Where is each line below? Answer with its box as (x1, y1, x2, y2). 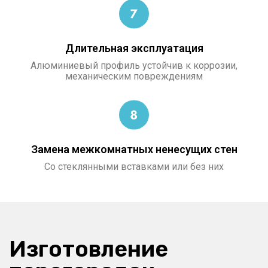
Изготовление (9, 235, 168, 262)
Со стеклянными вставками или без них (44, 160, 224, 172)
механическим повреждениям (65, 70, 203, 82)
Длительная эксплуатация (65, 41, 203, 54)
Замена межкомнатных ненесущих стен (31, 142, 237, 156)
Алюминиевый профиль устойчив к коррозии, (31, 59, 237, 71)
